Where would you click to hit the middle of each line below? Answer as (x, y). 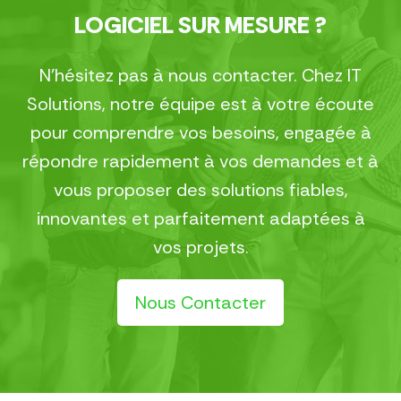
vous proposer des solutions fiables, (200, 189)
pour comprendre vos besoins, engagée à (200, 132)
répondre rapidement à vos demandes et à (200, 161)
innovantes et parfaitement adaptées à (200, 218)
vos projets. (200, 247)
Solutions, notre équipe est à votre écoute (200, 103)
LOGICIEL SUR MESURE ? (200, 25)
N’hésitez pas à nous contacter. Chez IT (200, 75)
